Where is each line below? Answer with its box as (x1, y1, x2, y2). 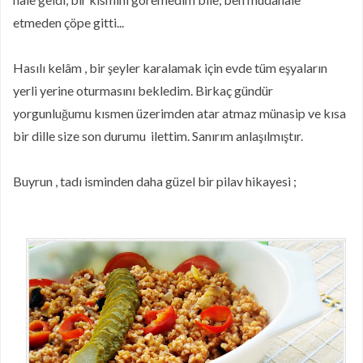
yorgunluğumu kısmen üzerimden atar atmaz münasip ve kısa (13, 105, 346, 121)
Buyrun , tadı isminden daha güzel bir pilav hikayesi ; (13, 173, 297, 189)
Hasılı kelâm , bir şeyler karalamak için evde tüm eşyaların (13, 59, 327, 75)
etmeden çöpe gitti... (13, 14, 124, 30)
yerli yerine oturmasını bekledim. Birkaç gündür (13, 82, 273, 98)
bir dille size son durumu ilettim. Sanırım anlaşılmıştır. (13, 127, 303, 143)
